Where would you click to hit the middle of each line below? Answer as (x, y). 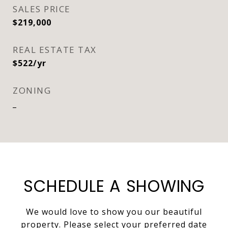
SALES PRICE (42, 9)
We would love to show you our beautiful (114, 212)
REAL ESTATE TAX (55, 50)
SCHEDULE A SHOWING (114, 186)
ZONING (32, 90)
